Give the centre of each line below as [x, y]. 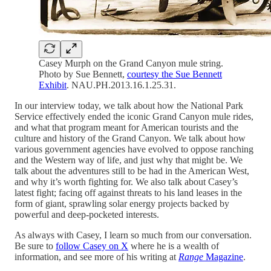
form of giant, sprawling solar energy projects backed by [122, 203]
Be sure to [35, 246]
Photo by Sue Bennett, [83, 74]
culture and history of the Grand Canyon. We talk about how [130, 138]
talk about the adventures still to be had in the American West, [132, 171]
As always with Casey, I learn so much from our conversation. [133, 235]
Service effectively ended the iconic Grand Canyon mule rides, [134, 116]
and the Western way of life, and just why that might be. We [129, 160]
